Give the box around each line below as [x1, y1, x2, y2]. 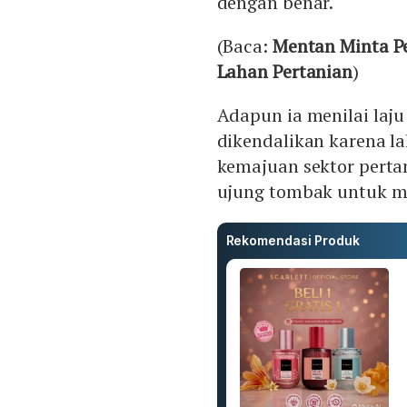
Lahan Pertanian [216, 59, 352, 84]
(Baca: [216, 34, 273, 59]
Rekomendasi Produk [225, 233, 360, 249]
